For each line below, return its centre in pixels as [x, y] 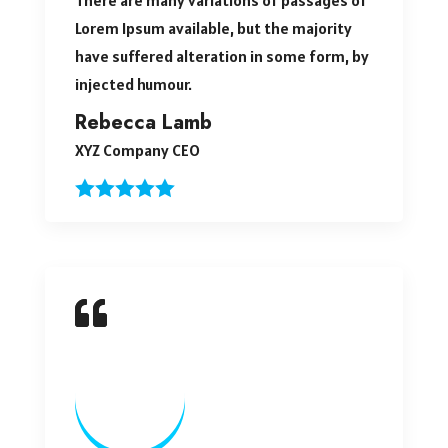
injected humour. [133, 83]
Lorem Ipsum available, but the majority [213, 27]
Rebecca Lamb [143, 122]
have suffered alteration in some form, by [221, 55]
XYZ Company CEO [137, 149]
